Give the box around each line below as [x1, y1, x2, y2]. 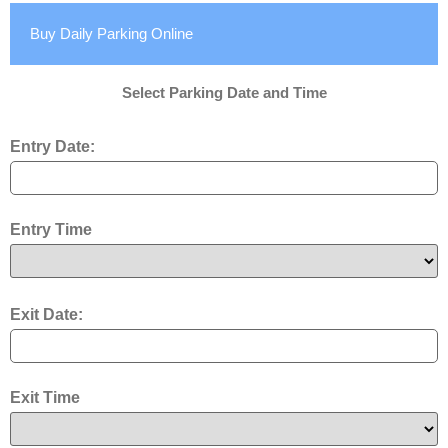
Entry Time [10, 221, 92, 239]
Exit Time [10, 389, 80, 407]
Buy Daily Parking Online [30, 25, 193, 43]
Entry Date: [10, 138, 95, 156]
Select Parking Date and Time [121, 84, 327, 102]
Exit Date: [10, 306, 83, 324]
